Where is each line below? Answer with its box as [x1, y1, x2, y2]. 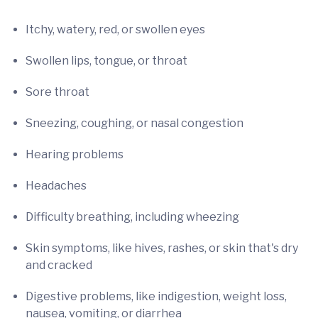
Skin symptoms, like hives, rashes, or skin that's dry [26, 241, 298, 255]
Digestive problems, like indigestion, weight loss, [26, 289, 287, 303]
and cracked [26, 258, 92, 272]
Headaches [26, 178, 87, 192]
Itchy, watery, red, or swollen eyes [26, 22, 205, 36]
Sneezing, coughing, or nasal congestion [26, 116, 243, 130]
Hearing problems [26, 147, 124, 161]
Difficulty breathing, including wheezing [26, 209, 239, 224]
